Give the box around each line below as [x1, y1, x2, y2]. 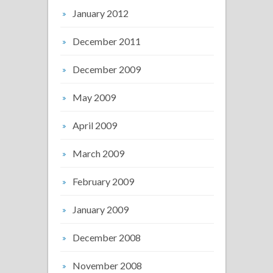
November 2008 [73, 259, 142, 271]
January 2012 [73, 7, 129, 19]
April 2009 [73, 119, 117, 131]
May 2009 [73, 91, 116, 103]
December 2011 [73, 35, 141, 47]
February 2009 [73, 175, 134, 187]
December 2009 [73, 63, 141, 75]
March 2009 [73, 147, 124, 159]
